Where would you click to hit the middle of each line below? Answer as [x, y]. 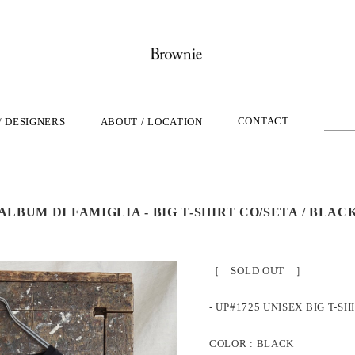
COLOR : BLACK [252, 344]
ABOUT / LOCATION [151, 122]
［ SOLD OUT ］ [258, 271]
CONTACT [263, 121]
